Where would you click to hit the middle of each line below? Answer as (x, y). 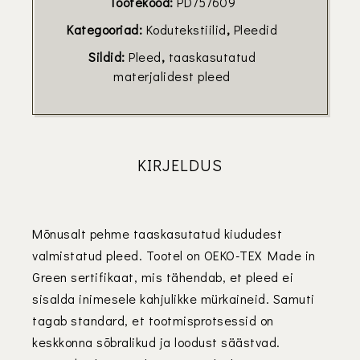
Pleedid (255, 30)
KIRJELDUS (180, 165)
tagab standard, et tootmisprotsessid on (153, 321)
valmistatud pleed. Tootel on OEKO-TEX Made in (174, 256)
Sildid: (108, 57)
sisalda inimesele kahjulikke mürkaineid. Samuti (174, 299)
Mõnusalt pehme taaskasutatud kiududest (157, 234)
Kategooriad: (106, 30)
